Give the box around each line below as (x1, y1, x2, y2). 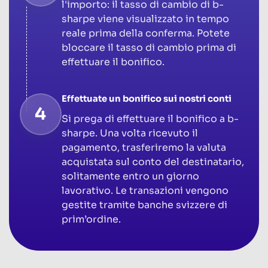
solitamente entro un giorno (61, 169, 199, 182)
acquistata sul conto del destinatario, (61, 155, 244, 168)
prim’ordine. (61, 212, 121, 226)
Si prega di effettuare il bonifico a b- (61, 112, 239, 125)
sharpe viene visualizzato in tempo (61, 12, 229, 25)
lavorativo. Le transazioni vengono (61, 184, 229, 197)
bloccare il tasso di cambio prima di (61, 41, 236, 54)
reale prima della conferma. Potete (61, 26, 230, 39)
